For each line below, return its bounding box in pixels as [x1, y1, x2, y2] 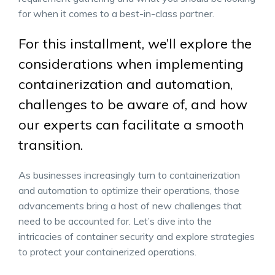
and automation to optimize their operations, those [18, 184, 239, 196]
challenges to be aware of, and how [18, 96, 247, 113]
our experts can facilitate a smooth [18, 116, 244, 133]
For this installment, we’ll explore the [18, 35, 252, 52]
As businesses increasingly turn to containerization [18, 169, 240, 181]
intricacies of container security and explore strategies [18, 230, 255, 242]
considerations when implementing [18, 55, 244, 72]
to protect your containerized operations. [18, 246, 196, 258]
